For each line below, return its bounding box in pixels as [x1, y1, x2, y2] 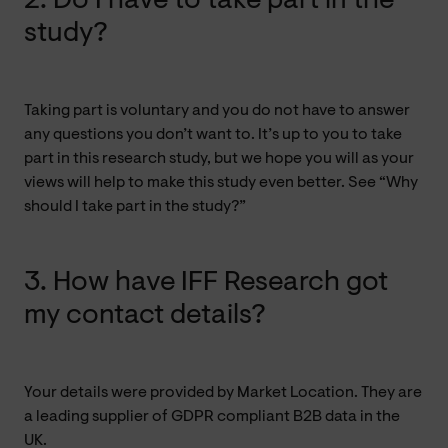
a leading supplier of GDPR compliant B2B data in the [24, 408, 400, 425]
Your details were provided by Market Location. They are [24, 384, 422, 401]
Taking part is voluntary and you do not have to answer [24, 102, 410, 119]
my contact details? [24, 301, 266, 330]
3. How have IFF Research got [24, 268, 388, 297]
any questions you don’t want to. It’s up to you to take [24, 126, 402, 143]
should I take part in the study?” [24, 198, 246, 215]
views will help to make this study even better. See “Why [24, 174, 418, 191]
